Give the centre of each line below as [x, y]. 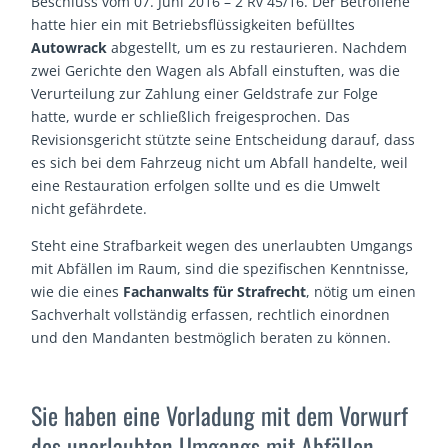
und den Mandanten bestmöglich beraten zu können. [211, 338]
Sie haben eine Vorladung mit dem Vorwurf [220, 415]
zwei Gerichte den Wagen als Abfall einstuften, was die [216, 71]
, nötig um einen [361, 292]
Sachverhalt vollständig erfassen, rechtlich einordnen [211, 315]
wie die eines [77, 292]
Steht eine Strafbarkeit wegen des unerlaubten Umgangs [222, 246]
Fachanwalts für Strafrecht [215, 292]
